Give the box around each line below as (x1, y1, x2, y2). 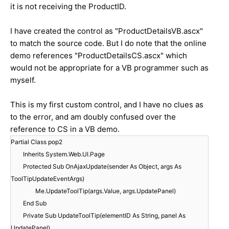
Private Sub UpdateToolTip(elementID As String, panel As (23, 212, 186, 220)
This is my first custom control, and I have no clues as (10, 100, 203, 110)
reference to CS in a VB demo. (10, 124, 120, 134)
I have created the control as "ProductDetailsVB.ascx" (10, 26, 203, 36)
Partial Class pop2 (11, 138, 62, 146)
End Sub (23, 199, 47, 208)
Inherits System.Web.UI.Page (23, 150, 105, 158)
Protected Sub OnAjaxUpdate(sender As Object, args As (23, 163, 181, 171)
